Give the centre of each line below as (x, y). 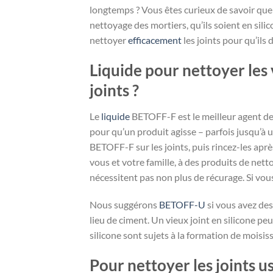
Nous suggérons (124, 205)
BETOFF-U (182, 205)
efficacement (155, 40)
